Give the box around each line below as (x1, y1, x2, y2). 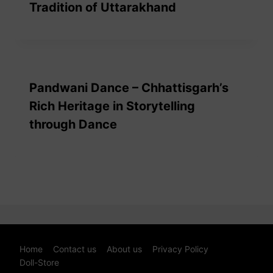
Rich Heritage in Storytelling (29, 99, 195, 114)
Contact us (53, 244, 97, 255)
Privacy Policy (152, 244, 208, 255)
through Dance (29, 117, 117, 132)
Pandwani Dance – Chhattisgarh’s (29, 80, 229, 96)
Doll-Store (19, 257, 60, 268)
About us (106, 244, 142, 255)
